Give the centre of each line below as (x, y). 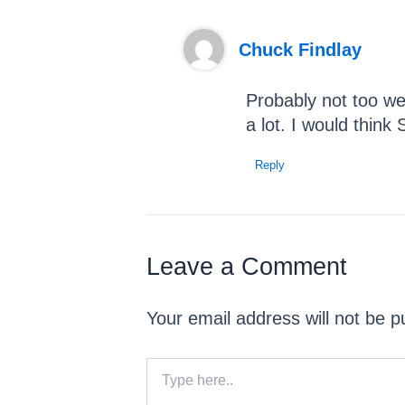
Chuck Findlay (301, 49)
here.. (162, 385)
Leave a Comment (247, 267)
